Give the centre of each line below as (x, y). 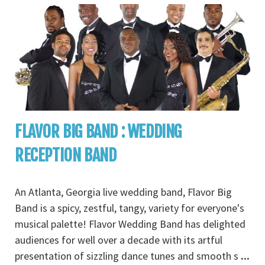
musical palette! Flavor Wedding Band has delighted (130, 224)
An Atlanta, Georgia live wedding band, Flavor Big (123, 192)
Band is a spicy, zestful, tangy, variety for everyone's (130, 208)
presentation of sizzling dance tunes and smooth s (128, 256)
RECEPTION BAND (66, 156)
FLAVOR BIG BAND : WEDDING (98, 132)
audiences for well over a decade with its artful (119, 240)
